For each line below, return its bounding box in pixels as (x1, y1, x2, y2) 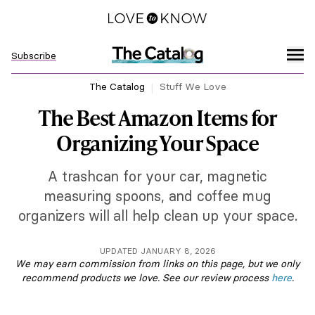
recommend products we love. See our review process (21, 271, 271, 284)
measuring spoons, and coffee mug (44, 187, 271, 205)
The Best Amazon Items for (38, 103, 277, 132)
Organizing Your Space (56, 128, 259, 157)
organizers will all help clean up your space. (18, 207, 297, 224)
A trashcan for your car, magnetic (48, 167, 267, 185)
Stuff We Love (159, 80, 226, 93)
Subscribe (11, 49, 56, 62)
